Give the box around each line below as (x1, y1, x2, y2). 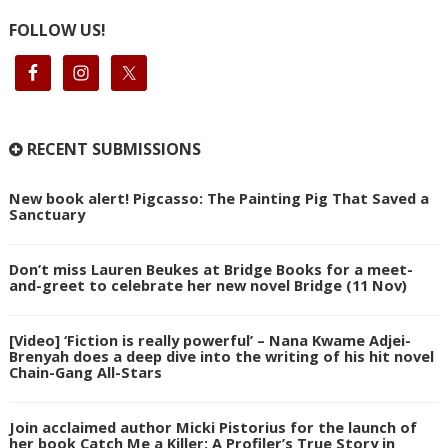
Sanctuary (8, 204, 85, 225)
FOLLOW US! (8, 19, 106, 42)
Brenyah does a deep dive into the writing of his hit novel (8, 345, 434, 366)
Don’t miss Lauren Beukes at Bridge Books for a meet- (8, 259, 413, 280)
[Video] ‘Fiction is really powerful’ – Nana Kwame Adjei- (8, 329, 411, 350)
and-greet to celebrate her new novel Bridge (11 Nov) (8, 275, 407, 296)
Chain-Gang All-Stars (8, 361, 162, 382)
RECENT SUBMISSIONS (22, 138, 201, 161)
